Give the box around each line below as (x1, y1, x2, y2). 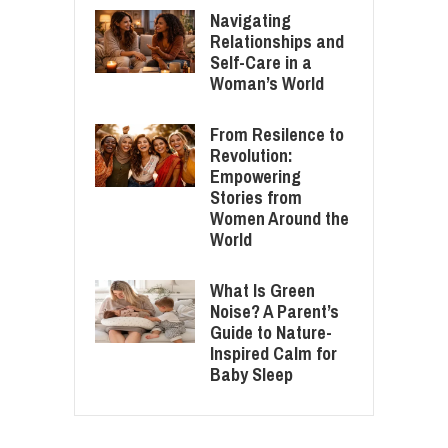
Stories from (210, 184, 302, 210)
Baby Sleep (210, 361, 293, 387)
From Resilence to (210, 121, 344, 147)
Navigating (210, 7, 291, 33)
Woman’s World (210, 70, 324, 96)
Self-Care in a (210, 49, 312, 75)
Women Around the (210, 205, 349, 231)
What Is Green (210, 277, 315, 303)
